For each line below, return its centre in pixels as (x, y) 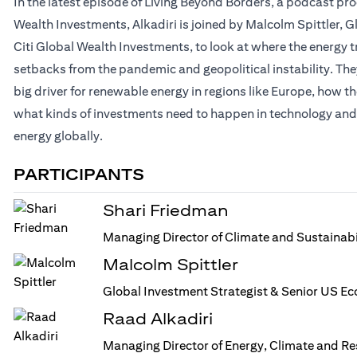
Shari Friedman (166, 210)
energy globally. (59, 136)
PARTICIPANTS (79, 175)
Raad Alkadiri (158, 319)
